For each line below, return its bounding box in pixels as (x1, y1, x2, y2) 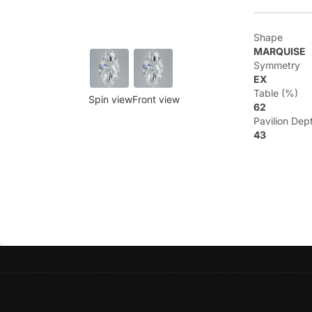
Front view (132, 93, 180, 105)
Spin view (88, 93, 132, 105)
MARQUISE (253, 45, 306, 57)
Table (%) (253, 87, 298, 99)
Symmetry (253, 59, 300, 71)
